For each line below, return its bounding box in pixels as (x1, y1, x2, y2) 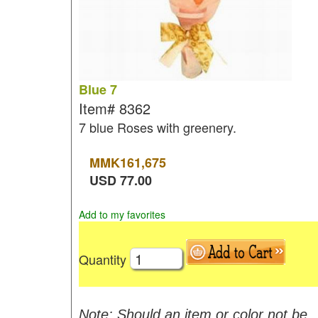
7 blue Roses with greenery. (78, 118, 236, 136)
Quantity (78, 249, 130, 268)
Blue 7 (78, 80, 117, 99)
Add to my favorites (78, 207, 165, 221)
